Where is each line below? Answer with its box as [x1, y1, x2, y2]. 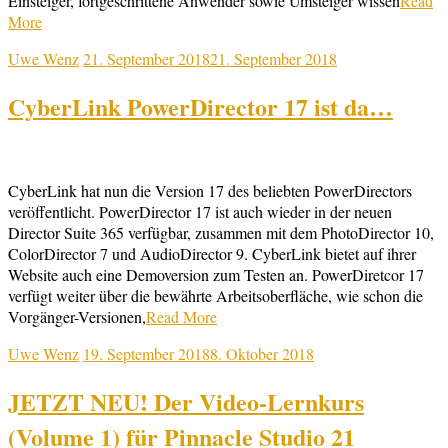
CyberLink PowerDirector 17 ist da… [8, 88, 393, 124]
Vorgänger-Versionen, [8, 306, 146, 328]
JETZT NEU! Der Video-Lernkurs [8, 384, 364, 420]
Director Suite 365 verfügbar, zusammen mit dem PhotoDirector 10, [8, 222, 434, 244]
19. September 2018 [83, 343, 210, 365]
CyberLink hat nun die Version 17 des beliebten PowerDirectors [8, 180, 412, 202]
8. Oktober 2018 [210, 343, 314, 365]
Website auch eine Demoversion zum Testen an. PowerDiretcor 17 [8, 264, 424, 286]
